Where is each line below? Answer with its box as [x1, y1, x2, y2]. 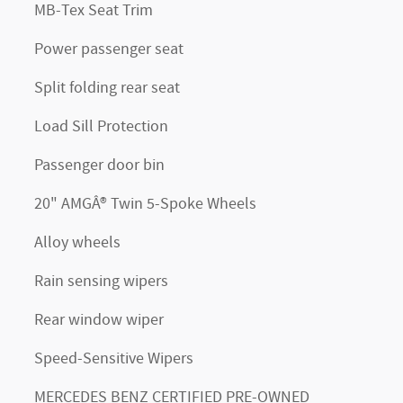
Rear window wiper [34, 309, 164, 332]
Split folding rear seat [34, 77, 180, 100]
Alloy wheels [34, 232, 121, 255]
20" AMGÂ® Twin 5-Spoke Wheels [34, 193, 256, 216]
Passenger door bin [34, 155, 165, 177]
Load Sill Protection [34, 116, 168, 139]
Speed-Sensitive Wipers [34, 348, 193, 371]
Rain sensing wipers [34, 271, 168, 293]
